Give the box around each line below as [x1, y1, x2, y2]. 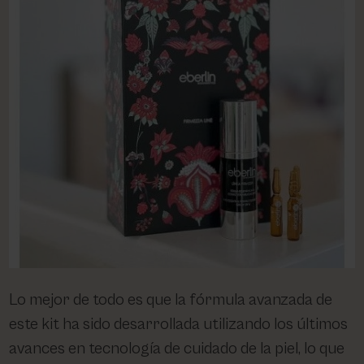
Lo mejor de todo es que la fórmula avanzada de [9, 290, 333, 310]
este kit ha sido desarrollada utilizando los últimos [9, 314, 349, 334]
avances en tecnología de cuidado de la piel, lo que [9, 339, 345, 358]
